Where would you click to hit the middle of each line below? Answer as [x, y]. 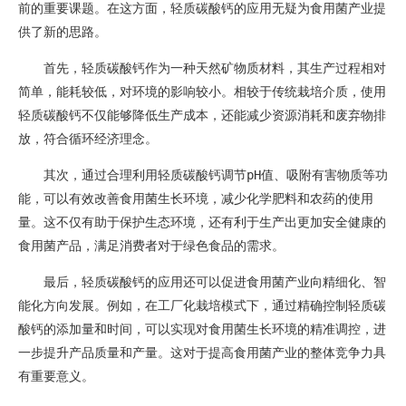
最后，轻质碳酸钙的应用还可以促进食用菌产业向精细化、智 [215, 281]
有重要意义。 [56, 376]
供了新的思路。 [63, 31]
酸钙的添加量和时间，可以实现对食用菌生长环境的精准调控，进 [202, 329]
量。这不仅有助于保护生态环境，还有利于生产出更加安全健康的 [202, 222]
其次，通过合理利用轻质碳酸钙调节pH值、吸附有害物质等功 [216, 174]
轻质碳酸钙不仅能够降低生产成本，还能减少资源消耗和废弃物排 [202, 115]
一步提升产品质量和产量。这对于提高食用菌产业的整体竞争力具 [202, 352]
